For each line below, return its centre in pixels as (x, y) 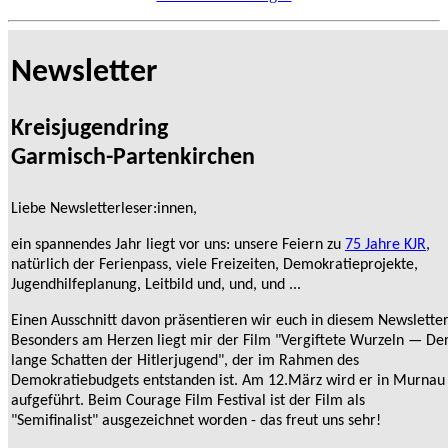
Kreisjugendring (89, 128)
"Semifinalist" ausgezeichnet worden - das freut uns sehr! (196, 420)
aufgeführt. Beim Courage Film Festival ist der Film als (188, 400)
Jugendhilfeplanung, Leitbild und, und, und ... (156, 284)
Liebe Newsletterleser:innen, (104, 208)
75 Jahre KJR (385, 244)
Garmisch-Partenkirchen (133, 157)
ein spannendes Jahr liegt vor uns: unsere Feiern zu (178, 244)
